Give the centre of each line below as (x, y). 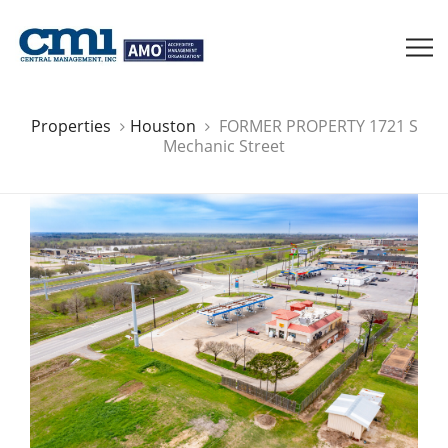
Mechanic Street (224, 145)
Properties (72, 125)
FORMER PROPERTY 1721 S (318, 125)
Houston (162, 125)
